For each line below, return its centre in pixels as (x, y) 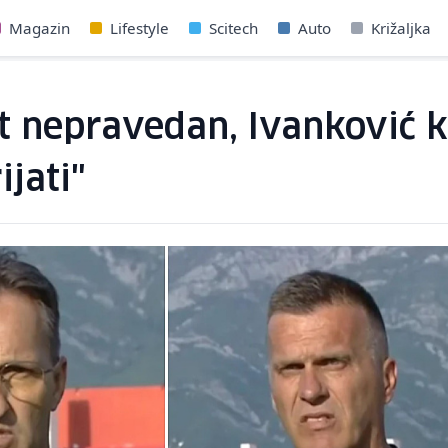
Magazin (40, 28)
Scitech (234, 28)
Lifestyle (140, 28)
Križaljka (401, 28)
